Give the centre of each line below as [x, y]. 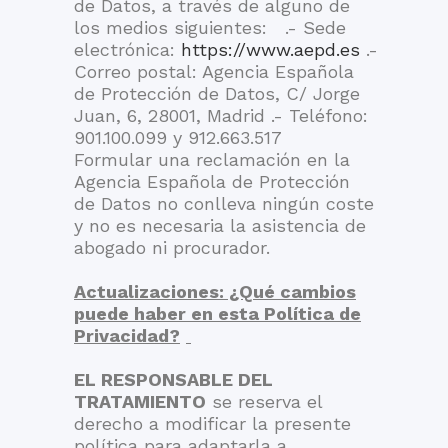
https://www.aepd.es [270, 49]
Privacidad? [127, 335]
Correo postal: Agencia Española [214, 71]
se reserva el [264, 401]
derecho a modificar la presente [212, 423]
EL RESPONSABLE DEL [173, 379]
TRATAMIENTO [140, 401]
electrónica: [127, 49]
